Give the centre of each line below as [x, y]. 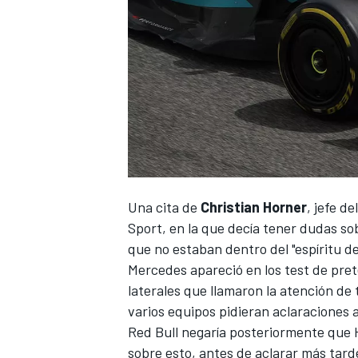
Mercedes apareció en [196, 269]
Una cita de [164, 207]
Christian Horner [254, 207]
